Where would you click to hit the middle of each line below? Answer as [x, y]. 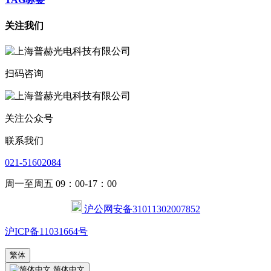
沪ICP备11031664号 [46, 231]
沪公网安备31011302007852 [141, 209]
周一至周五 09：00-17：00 [61, 183]
